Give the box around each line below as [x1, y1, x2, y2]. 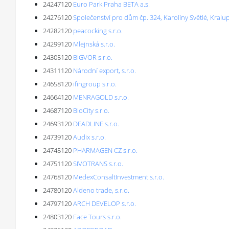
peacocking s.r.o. [73, 26, 123, 35]
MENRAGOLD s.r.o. [73, 93, 129, 102]
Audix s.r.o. [73, 132, 106, 142]
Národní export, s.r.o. [73, 66, 136, 75]
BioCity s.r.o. [73, 106, 109, 115]
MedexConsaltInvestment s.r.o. [73, 172, 164, 181]
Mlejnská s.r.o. [73, 39, 115, 49]
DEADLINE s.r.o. [73, 119, 119, 128]
